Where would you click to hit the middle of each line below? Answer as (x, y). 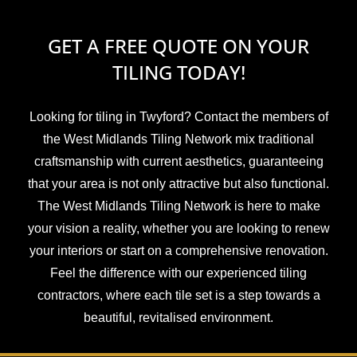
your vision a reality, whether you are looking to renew (178, 228)
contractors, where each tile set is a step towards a (178, 295)
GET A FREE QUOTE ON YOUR (178, 45)
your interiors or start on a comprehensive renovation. (178, 250)
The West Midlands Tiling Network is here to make (178, 206)
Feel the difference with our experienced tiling (178, 273)
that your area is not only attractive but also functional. (178, 183)
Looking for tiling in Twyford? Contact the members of (178, 116)
